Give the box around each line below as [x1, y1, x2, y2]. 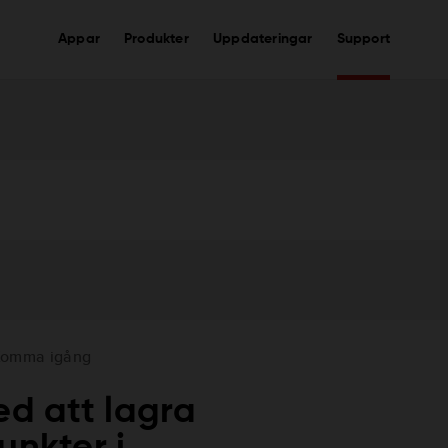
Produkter [124, 32, 189, 46]
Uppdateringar [212, 32, 313, 46]
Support [336, 32, 390, 46]
